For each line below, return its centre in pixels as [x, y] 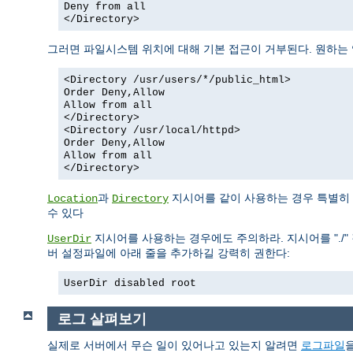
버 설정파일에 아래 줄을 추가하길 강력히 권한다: [169, 253]
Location [72, 198]
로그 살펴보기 [102, 319]
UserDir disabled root [130, 283]
